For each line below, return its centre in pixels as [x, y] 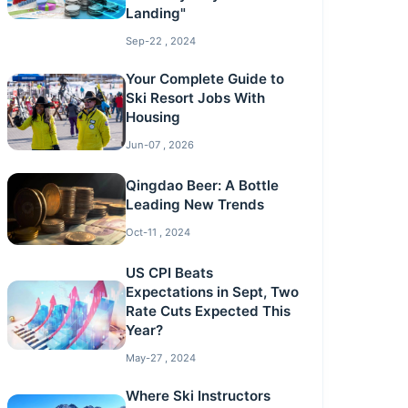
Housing [153, 117]
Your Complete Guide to [204, 79]
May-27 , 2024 [160, 357]
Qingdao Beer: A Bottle [202, 185]
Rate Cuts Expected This [208, 311]
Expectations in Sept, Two [212, 291]
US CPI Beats [169, 272]
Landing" [155, 13]
